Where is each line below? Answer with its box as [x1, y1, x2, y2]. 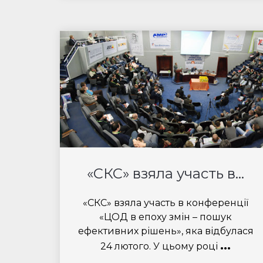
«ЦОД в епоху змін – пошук [99, 211, 232, 222]
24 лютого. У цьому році [100, 241, 220, 252]
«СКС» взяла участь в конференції [83, 197, 248, 208]
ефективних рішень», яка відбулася [77, 225, 254, 237]
